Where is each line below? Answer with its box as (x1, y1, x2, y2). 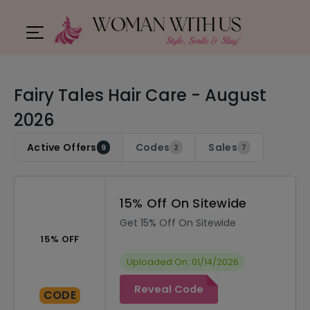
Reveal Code (134, 282, 203, 296)
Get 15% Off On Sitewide (120, 216, 236, 230)
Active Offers (27, 140, 97, 154)
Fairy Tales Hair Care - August (14, 84, 266, 107)
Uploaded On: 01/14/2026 (126, 256, 239, 268)
